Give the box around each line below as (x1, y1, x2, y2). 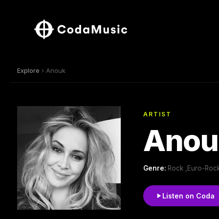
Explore (17, 66, 40, 74)
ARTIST (143, 110, 172, 118)
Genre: (143, 164, 168, 172)
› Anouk (40, 66, 66, 74)
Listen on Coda (162, 191, 215, 200)
